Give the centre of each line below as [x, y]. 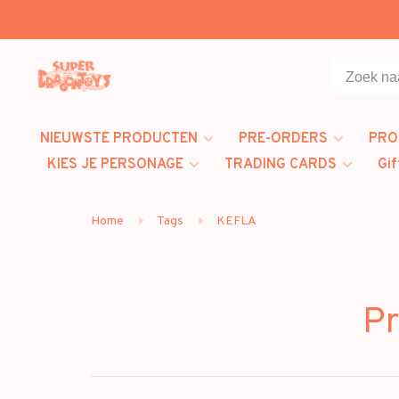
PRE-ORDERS [283, 139]
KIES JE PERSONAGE [115, 165]
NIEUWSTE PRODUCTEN [119, 139]
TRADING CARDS [281, 165]
